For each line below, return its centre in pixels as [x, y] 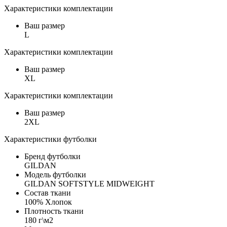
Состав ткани [48, 193]
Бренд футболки [52, 156]
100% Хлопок [48, 202]
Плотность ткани [54, 211]
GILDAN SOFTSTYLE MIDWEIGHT [89, 183]
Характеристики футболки [50, 139]
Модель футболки [55, 174]
